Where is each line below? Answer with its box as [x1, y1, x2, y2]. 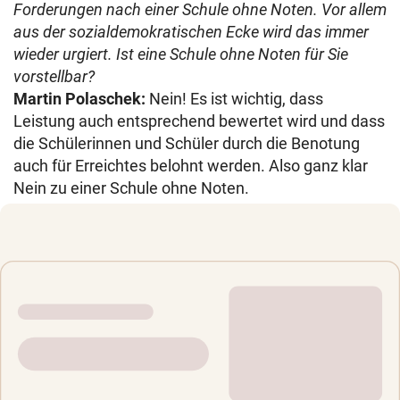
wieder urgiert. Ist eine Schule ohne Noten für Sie [13, 45, 348, 63]
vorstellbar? [13, 67, 95, 86]
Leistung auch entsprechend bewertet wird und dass [13, 112, 385, 130]
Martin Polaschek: [13, 89, 146, 108]
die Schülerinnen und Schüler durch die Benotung [13, 134, 360, 153]
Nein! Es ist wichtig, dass [146, 89, 323, 108]
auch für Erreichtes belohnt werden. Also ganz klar [13, 156, 368, 175]
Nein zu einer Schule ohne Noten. [13, 179, 249, 197]
